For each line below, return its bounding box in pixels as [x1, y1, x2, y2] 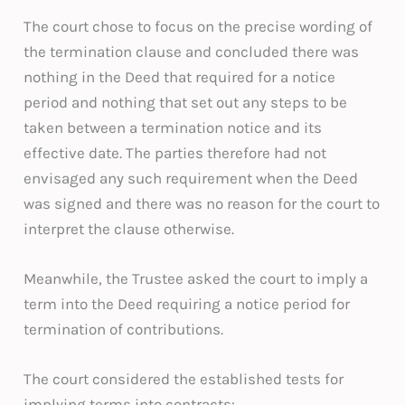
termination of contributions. [24, 319, 224, 338]
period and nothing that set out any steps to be [24, 92, 348, 111]
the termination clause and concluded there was [24, 42, 360, 61]
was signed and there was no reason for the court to [24, 193, 381, 212]
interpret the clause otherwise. [24, 219, 235, 238]
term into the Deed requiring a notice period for [24, 294, 351, 313]
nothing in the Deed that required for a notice [24, 67, 336, 86]
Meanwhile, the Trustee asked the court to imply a [24, 268, 369, 287]
